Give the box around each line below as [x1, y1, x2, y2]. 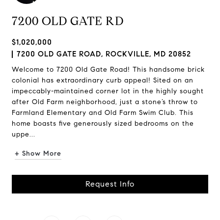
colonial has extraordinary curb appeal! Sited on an [12, 76, 193, 84]
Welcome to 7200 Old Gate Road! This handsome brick [12, 65, 205, 74]
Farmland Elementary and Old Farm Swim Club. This [12, 109, 193, 117]
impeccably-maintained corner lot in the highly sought [12, 87, 204, 95]
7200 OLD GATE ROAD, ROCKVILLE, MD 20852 [17, 50, 191, 58]
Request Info [85, 179, 135, 189]
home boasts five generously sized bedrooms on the [12, 119, 194, 128]
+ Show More [15, 149, 61, 158]
